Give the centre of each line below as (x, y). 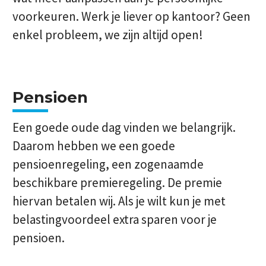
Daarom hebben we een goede (94, 146)
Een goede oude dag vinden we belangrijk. (124, 127)
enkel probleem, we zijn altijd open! (108, 35)
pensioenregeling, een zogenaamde (108, 164)
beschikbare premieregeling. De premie (117, 183)
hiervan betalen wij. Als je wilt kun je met (119, 201)
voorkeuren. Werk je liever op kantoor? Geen (132, 16)
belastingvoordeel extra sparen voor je (115, 219)
